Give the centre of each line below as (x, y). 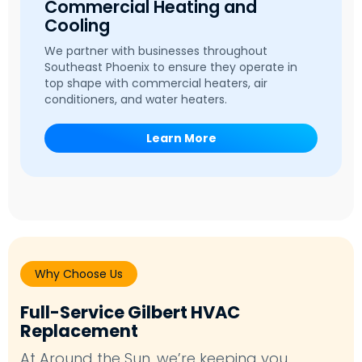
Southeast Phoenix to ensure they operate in (171, 67)
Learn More (181, 138)
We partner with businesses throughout (156, 51)
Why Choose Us (79, 274)
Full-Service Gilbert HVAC (130, 312)
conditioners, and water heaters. (136, 99)
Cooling (77, 25)
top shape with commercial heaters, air (156, 83)
